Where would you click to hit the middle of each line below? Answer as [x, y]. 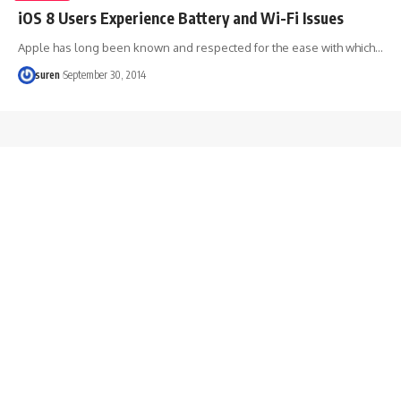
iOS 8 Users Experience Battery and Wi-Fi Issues [181, 17]
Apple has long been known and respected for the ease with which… [200, 47]
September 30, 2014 [104, 74]
